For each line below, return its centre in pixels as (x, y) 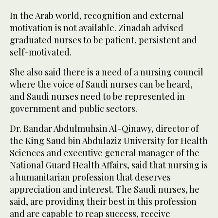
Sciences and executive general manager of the (105, 153)
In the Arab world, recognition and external (97, 16)
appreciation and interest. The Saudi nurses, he (105, 190)
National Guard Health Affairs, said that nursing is (109, 165)
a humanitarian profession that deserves (90, 177)
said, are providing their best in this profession (103, 202)
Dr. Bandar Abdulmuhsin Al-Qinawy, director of (104, 129)
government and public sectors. (73, 109)
